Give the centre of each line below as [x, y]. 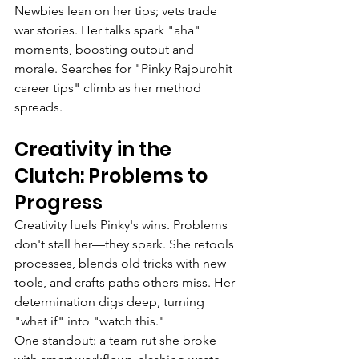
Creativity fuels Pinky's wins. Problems [123, 224]
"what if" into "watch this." [90, 321]
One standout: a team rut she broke [117, 340]
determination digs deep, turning [111, 301]
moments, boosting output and [106, 49]
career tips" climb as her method [109, 87]
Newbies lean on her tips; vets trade [117, 10]
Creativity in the [95, 149]
